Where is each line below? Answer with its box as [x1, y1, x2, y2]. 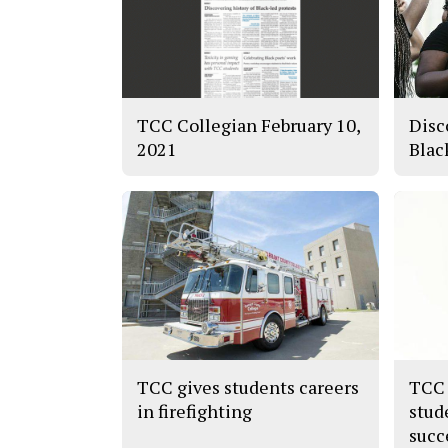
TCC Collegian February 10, [137, 112, 360, 137]
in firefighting [137, 399, 252, 424]
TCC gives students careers [137, 375, 359, 400]
